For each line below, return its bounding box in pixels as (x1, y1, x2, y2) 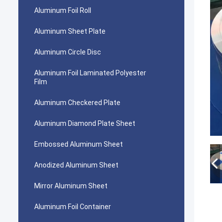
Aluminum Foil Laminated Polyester (34, 69, 146, 77)
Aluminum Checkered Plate (34, 99, 120, 107)
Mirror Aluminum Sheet (34, 182, 108, 190)
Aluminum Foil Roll (34, 6, 91, 14)
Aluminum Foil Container (34, 203, 111, 211)
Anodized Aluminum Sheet (34, 161, 118, 169)
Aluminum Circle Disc (34, 48, 101, 56)
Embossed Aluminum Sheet (34, 140, 123, 148)
